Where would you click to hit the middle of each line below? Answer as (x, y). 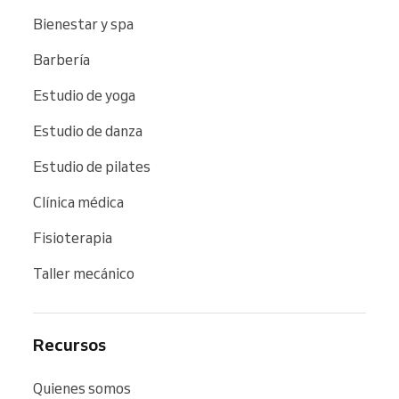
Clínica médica (78, 203)
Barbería (61, 60)
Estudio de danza (88, 131)
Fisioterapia (73, 238)
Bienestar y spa (83, 24)
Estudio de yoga (84, 96)
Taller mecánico (84, 274)
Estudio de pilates (92, 167)
